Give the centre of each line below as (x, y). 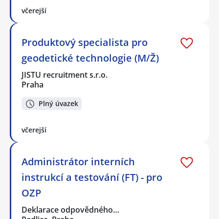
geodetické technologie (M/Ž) (90, 58)
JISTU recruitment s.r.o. (65, 75)
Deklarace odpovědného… (71, 210)
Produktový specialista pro (85, 42)
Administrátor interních (78, 162)
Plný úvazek (58, 104)
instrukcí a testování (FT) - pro (92, 177)
